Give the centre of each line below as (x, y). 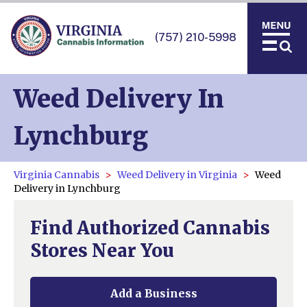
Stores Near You (102, 250)
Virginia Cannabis (57, 175)
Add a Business (153, 293)
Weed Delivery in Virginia (177, 175)
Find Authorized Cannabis (150, 228)
